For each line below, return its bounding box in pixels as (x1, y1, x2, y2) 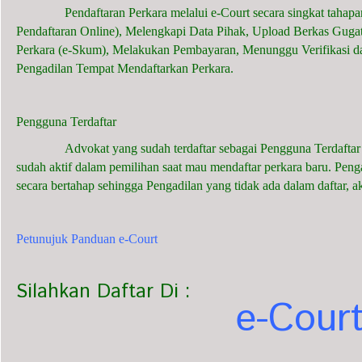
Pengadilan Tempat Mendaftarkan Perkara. (16, 61, 234, 75)
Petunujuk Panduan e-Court (16, 232, 158, 246)
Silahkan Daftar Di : (16, 278, 191, 305)
